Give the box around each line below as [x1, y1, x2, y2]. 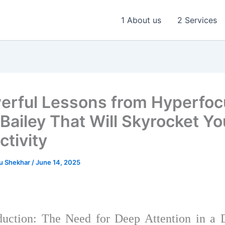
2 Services [177, 15, 217, 25]
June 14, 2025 [36, 158, 80, 166]
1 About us [121, 15, 161, 25]
